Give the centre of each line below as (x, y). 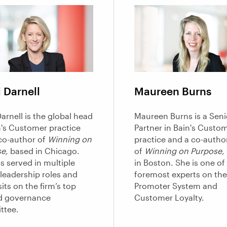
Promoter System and (176, 186)
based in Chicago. (44, 151)
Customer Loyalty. (170, 198)
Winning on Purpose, (184, 151)
